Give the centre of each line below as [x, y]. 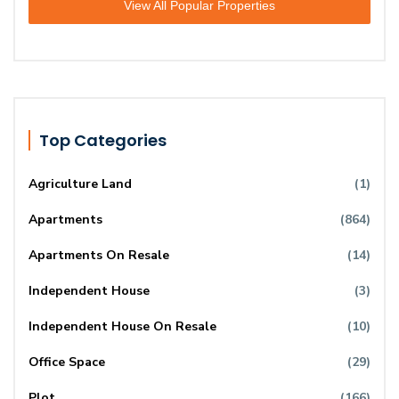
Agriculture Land [80, 184]
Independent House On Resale [122, 327]
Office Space [67, 362]
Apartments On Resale [99, 256]
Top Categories [103, 141]
